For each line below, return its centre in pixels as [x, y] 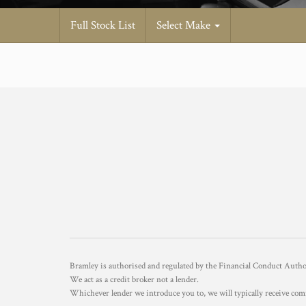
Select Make [185, 25]
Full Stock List [103, 25]
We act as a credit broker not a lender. [134, 279]
